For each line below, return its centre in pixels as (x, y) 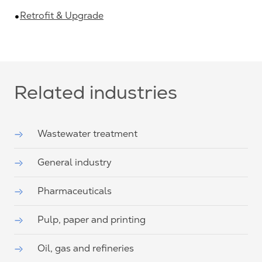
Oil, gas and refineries (86, 248)
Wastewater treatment (87, 133)
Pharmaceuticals (75, 191)
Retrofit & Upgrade (62, 15)
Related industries (96, 95)
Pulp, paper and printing (92, 219)
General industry (75, 162)
